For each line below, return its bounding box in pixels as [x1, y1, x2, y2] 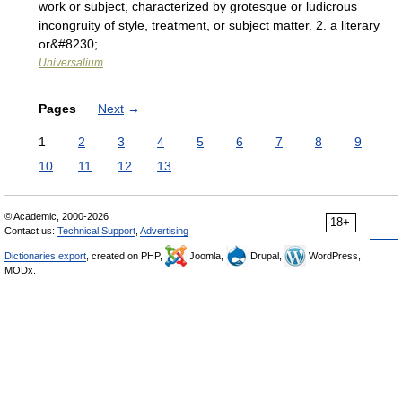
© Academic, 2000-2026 [4, 211, 109, 222]
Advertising [140, 225, 188, 236]
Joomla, [187, 250, 226, 261]
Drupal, [248, 250, 284, 261]
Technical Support [57, 225, 135, 236]
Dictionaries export [4, 250, 86, 261]
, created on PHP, [86, 250, 165, 261]
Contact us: [4, 225, 57, 236]
